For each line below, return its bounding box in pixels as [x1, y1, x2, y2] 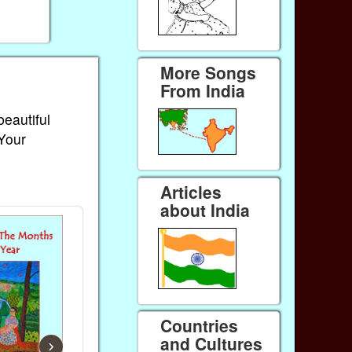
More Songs [160, 60, 257, 84]
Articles [160, 179, 222, 203]
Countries [160, 313, 239, 338]
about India [160, 197, 251, 222]
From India [160, 78, 246, 102]
